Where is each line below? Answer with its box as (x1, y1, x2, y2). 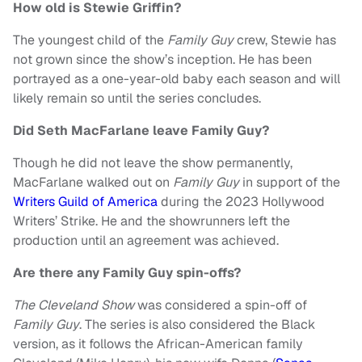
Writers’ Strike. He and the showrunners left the (13, 213, 290, 229)
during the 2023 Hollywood (158, 193, 325, 210)
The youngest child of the (13, 32, 167, 48)
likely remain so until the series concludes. (13, 90, 264, 107)
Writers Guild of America (13, 193, 158, 210)
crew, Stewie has (234, 32, 336, 48)
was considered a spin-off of (134, 297, 307, 314)
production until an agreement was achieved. (13, 232, 279, 249)
